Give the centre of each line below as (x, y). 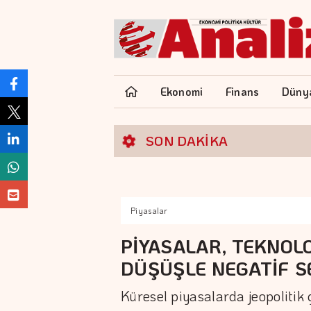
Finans (242, 91)
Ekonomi (182, 91)
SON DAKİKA (187, 141)
